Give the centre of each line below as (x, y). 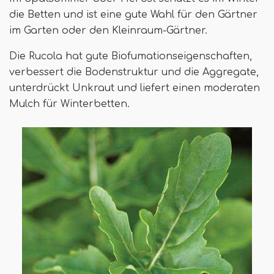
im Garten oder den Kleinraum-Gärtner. (108, 30)
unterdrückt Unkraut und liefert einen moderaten (135, 88)
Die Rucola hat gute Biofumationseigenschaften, (131, 56)
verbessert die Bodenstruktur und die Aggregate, (134, 72)
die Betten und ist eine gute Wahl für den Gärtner (133, 14)
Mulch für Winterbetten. (69, 104)
